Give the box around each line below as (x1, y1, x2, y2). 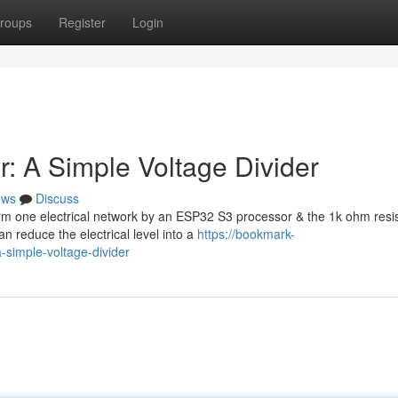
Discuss (36, 189, 79, 207)
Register (59, 13, 106, 31)
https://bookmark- (197, 225, 295, 243)
